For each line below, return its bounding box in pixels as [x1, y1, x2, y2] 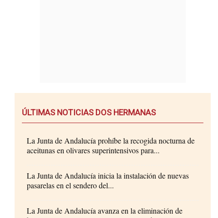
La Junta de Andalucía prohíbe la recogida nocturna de [27, 135, 195, 145]
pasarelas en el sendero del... [27, 180, 114, 190]
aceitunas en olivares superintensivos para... [27, 145, 160, 155]
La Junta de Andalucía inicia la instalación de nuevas [27, 170, 189, 181]
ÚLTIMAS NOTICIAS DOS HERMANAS [22, 107, 156, 117]
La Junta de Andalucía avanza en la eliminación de [27, 205, 182, 216]
